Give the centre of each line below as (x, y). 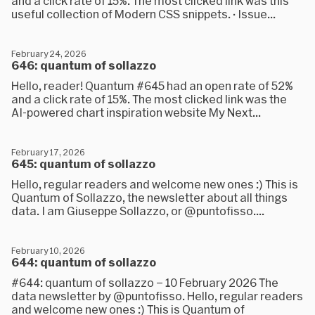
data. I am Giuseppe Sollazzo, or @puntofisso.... (138, 211)
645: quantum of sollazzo (83, 163)
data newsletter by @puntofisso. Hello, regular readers (157, 296)
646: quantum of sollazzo (84, 65)
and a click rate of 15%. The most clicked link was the (149, 99)
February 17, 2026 (48, 152)
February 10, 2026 (48, 250)
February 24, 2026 (49, 53)
